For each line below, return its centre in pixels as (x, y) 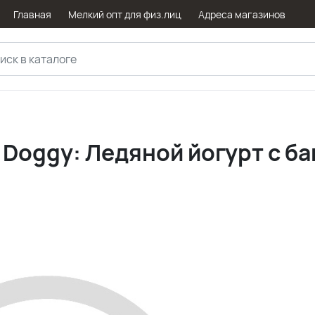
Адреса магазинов (242, 14)
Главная (32, 14)
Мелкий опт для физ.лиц (124, 14)
